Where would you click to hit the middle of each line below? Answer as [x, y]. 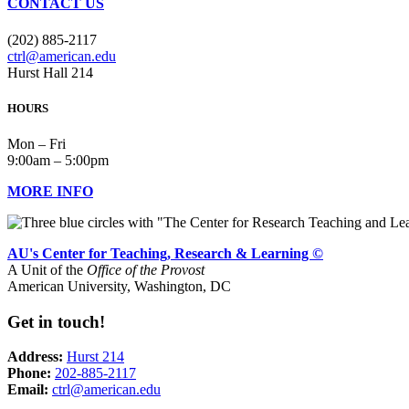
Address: [37, 357]
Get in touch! [56, 321]
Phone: [29, 373]
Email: [28, 390]
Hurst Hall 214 [50, 72]
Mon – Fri [37, 144]
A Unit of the [47, 270]
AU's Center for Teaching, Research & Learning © [165, 254]
